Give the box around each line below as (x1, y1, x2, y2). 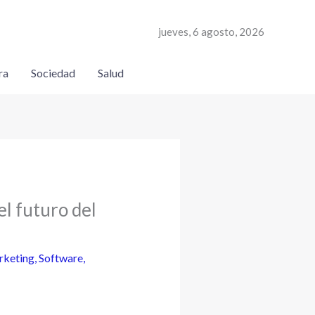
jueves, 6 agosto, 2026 (158, 25, 264, 38)
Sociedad (30, 66, 75, 79)
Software (38, 251, 83, 265)
